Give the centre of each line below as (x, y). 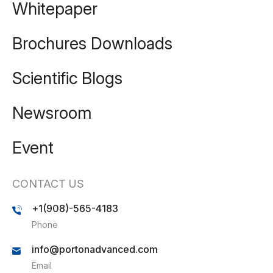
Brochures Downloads (92, 43)
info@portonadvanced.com (95, 249)
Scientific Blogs (67, 78)
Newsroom (52, 113)
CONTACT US (48, 183)
